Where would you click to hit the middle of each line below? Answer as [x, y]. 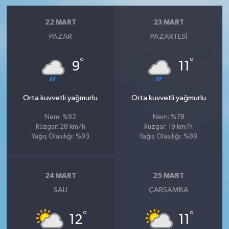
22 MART [60, 23]
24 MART [60, 176]
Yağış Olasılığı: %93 [60, 136]
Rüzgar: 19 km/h [169, 127]
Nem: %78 [168, 117]
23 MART [168, 23]
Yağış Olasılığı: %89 [169, 136]
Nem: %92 [61, 117]
